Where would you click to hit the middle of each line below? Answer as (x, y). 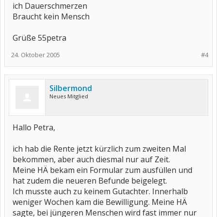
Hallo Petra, (34, 127)
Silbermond (71, 88)
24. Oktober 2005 (36, 55)
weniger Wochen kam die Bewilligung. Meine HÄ (100, 202)
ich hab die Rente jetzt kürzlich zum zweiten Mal (99, 149)
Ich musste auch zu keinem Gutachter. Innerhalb (100, 191)
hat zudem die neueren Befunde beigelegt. (90, 181)
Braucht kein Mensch (51, 16)
